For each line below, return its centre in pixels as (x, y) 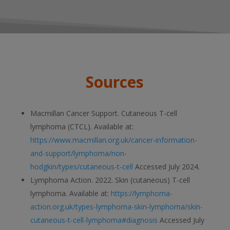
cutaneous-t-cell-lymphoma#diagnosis (94, 220)
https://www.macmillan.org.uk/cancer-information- (113, 140)
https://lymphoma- (141, 193)
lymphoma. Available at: (70, 193)
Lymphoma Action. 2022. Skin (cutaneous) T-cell (110, 180)
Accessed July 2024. (166, 166)
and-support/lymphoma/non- (78, 153)
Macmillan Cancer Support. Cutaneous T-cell (103, 113)
